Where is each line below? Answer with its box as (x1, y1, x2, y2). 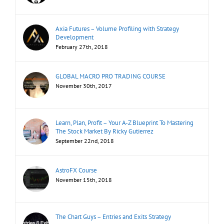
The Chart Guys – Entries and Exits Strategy (55, 212, 171, 221)
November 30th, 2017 (55, 82, 112, 90)
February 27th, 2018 (55, 43, 108, 51)
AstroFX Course (55, 166, 97, 175)
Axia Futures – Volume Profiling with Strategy (55, 24, 179, 33)
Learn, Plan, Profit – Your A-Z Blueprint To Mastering (55, 118, 193, 127)
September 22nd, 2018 (55, 137, 114, 145)
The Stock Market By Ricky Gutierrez (55, 127, 153, 136)
